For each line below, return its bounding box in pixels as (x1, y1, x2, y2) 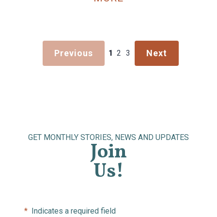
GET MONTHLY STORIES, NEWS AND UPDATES (28, 133, 189, 142)
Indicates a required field (30, 206, 116, 216)
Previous (54, 48, 93, 58)
